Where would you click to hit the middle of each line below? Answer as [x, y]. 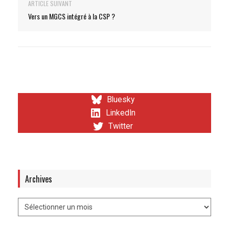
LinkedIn [121, 113]
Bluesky [121, 99]
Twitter [121, 126]
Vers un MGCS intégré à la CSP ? [72, 16]
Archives [39, 179]
